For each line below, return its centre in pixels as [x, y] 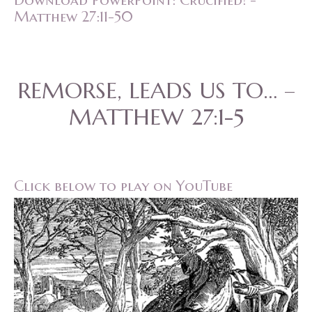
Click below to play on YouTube [123, 186]
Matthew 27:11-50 [73, 17]
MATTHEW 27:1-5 [156, 117]
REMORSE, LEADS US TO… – [156, 91]
